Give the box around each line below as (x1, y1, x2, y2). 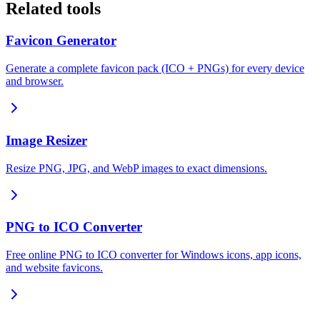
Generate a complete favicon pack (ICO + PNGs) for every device (6, 62, 304, 75)
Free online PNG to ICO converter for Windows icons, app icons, (6, 248, 301, 261)
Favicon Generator (6, 33, 116, 49)
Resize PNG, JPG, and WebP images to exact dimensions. (6, 161, 267, 174)
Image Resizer (6, 132, 87, 148)
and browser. (6, 75, 64, 88)
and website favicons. (6, 261, 103, 274)
